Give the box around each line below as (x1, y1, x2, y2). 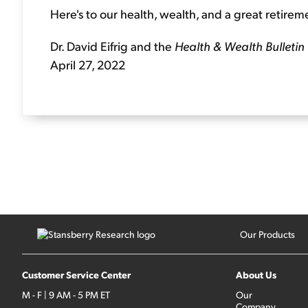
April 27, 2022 (50, 56, 125, 72)
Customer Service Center (22, 268, 131, 280)
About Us (236, 268, 276, 280)
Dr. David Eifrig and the (50, 38, 175, 54)
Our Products (239, 228, 295, 240)
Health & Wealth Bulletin (175, 38, 305, 54)
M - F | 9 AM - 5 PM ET (22, 289, 110, 300)
